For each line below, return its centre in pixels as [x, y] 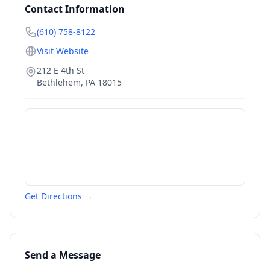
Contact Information [75, 9]
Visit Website [63, 51]
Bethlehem [59, 82]
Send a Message [63, 255]
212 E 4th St [61, 70]
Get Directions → [59, 196]
